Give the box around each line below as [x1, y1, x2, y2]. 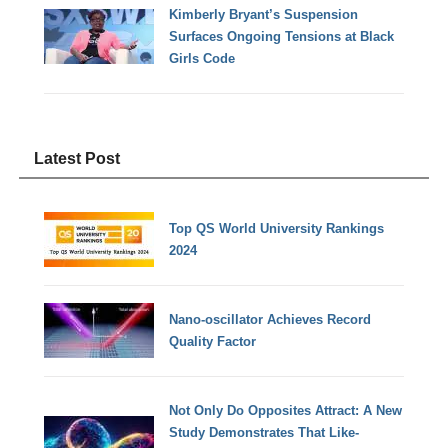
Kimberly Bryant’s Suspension [169, 6, 359, 22]
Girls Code [169, 50, 236, 66]
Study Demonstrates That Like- [169, 424, 360, 440]
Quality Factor [169, 333, 257, 349]
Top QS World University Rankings [169, 220, 385, 236]
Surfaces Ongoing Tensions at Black [169, 28, 395, 44]
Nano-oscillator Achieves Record [169, 311, 372, 327]
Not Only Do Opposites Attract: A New [169, 402, 403, 418]
